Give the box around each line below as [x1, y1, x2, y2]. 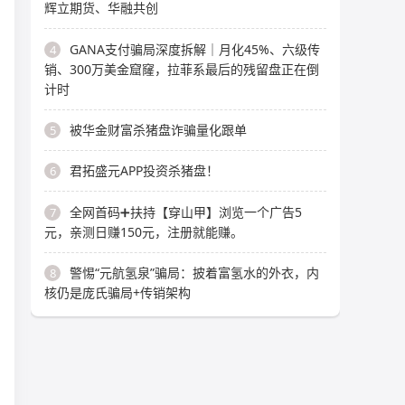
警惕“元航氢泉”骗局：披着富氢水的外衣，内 [70, 264, 319, 281]
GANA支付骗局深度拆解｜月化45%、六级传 [70, 40, 320, 58]
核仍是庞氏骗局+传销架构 [44, 284, 191, 301]
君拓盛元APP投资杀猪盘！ [70, 162, 219, 180]
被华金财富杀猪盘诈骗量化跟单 [70, 120, 247, 138]
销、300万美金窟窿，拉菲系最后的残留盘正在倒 [44, 60, 319, 78]
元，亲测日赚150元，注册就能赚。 [44, 222, 243, 240]
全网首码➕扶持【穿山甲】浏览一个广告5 [70, 202, 302, 221]
